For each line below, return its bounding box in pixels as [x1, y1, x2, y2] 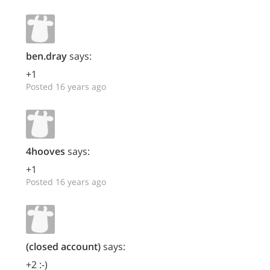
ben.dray [26, 49, 67, 63]
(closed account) [26, 240, 101, 253]
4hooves [26, 145, 65, 158]
